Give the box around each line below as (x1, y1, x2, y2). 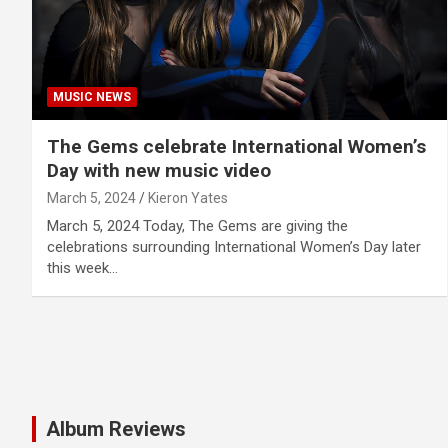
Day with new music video (47, 159, 271, 183)
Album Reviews (46, 416, 186, 441)
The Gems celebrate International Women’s (47, 135, 426, 159)
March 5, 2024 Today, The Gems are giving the (47, 217, 348, 236)
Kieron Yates (148, 190, 228, 207)
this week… (47, 259, 118, 278)
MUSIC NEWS (53, 90, 131, 105)
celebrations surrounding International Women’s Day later (47, 238, 421, 257)
